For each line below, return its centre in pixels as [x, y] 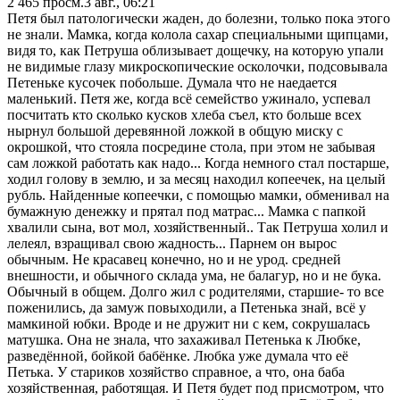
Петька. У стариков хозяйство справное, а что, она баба [176, 371]
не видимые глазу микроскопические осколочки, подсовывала [197, 66]
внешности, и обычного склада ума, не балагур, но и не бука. [194, 275]
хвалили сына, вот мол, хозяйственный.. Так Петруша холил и [198, 227]
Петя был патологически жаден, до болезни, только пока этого [199, 18]
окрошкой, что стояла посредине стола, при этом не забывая [191, 146]
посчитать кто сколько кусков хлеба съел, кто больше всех [184, 114]
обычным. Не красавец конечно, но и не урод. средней [174, 259]
